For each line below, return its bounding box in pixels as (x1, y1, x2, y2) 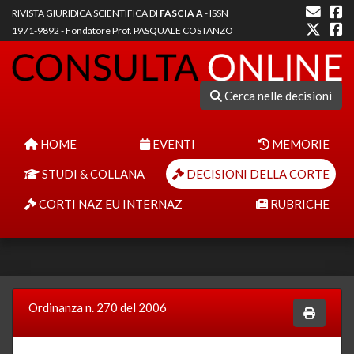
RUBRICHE (268, 196, 330, 211)
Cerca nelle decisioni (222, 88, 332, 103)
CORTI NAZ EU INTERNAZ (36, 196, 183, 211)
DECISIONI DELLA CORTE (184, 166, 330, 181)
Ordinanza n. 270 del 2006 (28, 299, 167, 314)
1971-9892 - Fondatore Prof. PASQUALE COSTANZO (12, 24, 233, 36)
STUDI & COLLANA (40, 166, 145, 181)
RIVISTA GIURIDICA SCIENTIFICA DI (12, 7, 160, 19)
